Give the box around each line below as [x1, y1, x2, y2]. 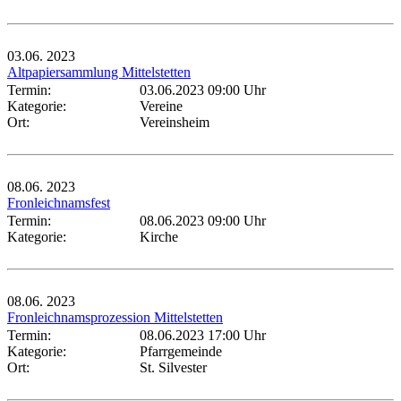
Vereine [140, 98, 183, 114]
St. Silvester [140, 359, 207, 375]
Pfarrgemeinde [140, 343, 222, 359]
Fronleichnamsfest [7, 194, 110, 210]
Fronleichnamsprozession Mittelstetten [7, 309, 223, 325]
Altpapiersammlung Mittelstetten [7, 64, 191, 80]
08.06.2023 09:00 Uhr [140, 212, 266, 228]
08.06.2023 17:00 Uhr [140, 327, 266, 343]
